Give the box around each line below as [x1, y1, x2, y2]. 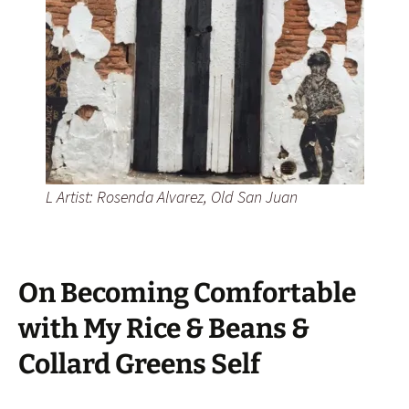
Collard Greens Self [18, 348, 260, 381]
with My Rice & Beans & [18, 312, 309, 345]
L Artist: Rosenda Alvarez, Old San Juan [45, 186, 298, 207]
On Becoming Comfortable [18, 277, 356, 309]
